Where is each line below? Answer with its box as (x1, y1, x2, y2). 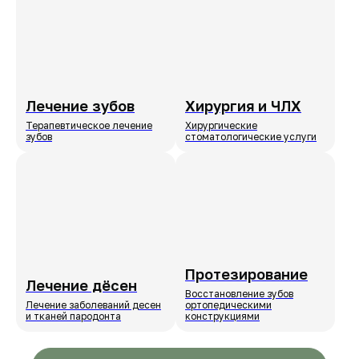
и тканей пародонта (26, 310, 121, 323)
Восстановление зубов (185, 288, 293, 301)
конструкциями (185, 310, 260, 323)
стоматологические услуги (185, 130, 317, 143)
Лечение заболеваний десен (26, 299, 161, 312)
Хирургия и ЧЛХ (185, 96, 301, 115)
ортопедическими (185, 299, 272, 312)
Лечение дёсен (26, 276, 137, 295)
